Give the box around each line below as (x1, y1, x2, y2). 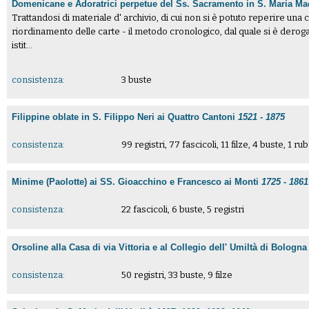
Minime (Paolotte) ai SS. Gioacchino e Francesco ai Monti (12, 177, 262, 188)
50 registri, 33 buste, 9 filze (121, 269, 232, 280)
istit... (12, 40, 33, 51)
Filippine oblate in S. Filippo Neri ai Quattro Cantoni (12, 112, 239, 123)
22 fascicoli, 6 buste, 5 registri (121, 204, 244, 215)
